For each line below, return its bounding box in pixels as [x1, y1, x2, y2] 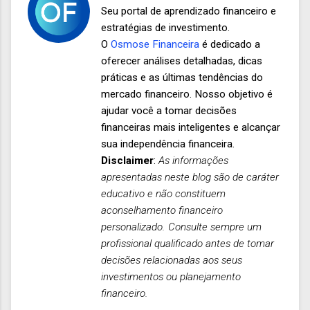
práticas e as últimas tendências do [101, 71, 263, 84]
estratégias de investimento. [101, 21, 230, 35]
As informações [158, 154, 228, 167]
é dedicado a [199, 38, 260, 51]
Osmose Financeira [111, 38, 199, 51]
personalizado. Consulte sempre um [101, 221, 262, 234]
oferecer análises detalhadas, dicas [101, 55, 262, 68]
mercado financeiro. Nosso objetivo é [101, 88, 273, 101]
